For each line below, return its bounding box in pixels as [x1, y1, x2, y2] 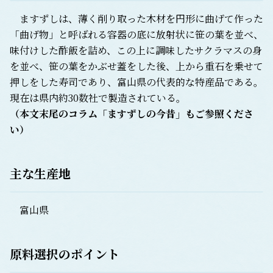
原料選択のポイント [10, 245, 119, 263]
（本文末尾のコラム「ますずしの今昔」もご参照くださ [10, 107, 253, 121]
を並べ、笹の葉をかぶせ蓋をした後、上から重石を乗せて [10, 59, 263, 74]
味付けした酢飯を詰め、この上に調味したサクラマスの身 [10, 43, 262, 58]
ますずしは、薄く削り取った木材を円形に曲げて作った [10, 12, 263, 26]
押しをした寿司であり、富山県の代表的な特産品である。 [10, 75, 263, 90]
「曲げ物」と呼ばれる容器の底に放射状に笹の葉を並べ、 [10, 27, 263, 42]
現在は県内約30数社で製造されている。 [10, 91, 186, 105]
